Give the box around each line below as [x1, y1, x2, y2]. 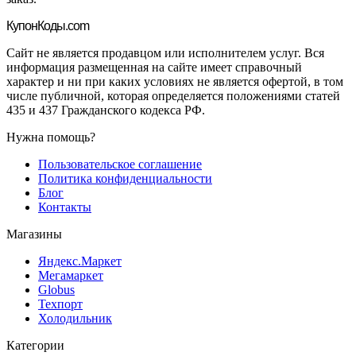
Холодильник [38, 311, 112, 326]
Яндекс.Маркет [38, 254, 122, 269]
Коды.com [37, 19, 89, 33]
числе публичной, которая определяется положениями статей [6, 89, 340, 103]
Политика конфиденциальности [38, 172, 212, 186]
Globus [38, 283, 75, 297]
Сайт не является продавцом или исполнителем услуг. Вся [6, 46, 324, 60]
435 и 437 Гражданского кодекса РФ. [6, 103, 205, 118]
